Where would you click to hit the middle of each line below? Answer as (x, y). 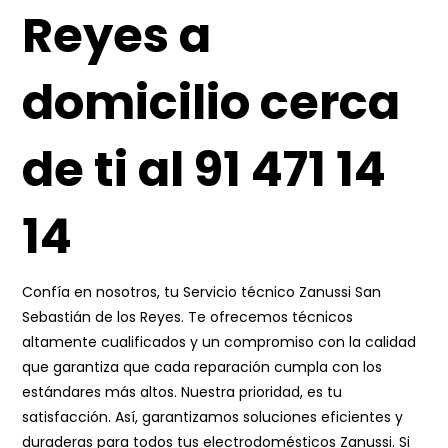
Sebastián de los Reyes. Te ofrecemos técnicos (188, 317)
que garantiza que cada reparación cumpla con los (202, 367)
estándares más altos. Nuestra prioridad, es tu (182, 392)
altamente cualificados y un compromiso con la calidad (219, 342)
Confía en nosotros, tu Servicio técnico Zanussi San (202, 292)
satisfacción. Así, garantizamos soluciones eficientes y (213, 417)
